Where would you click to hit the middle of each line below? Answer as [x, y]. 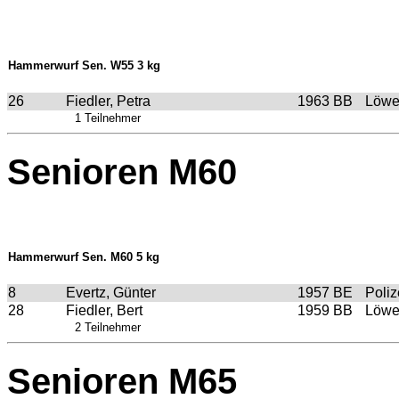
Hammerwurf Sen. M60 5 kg [84, 256]
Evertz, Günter [111, 292]
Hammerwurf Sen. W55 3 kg [84, 66]
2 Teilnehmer [108, 327]
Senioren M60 [122, 172]
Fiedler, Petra [108, 102]
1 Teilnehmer [108, 118]
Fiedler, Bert [104, 310]
